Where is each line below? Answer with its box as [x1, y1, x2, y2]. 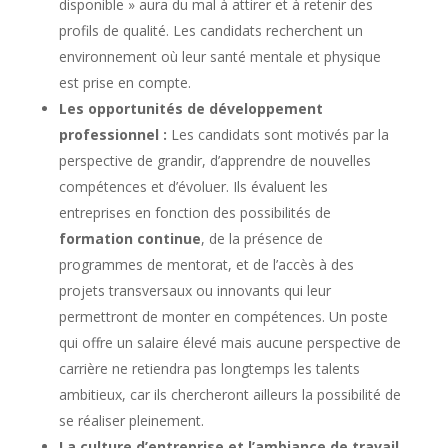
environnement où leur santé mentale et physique [58, 46, 381, 66]
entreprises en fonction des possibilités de [58, 202, 331, 222]
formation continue [58, 228, 201, 248]
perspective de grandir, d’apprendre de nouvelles [58, 150, 371, 170]
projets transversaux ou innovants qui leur [58, 280, 331, 300]
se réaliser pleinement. [58, 410, 204, 430]
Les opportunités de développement [58, 98, 323, 118]
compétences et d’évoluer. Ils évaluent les [58, 176, 328, 196]
